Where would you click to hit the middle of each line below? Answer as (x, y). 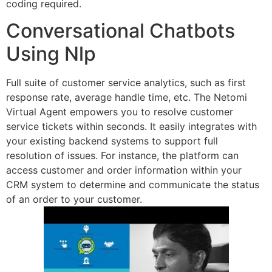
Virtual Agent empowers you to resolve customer (120, 111)
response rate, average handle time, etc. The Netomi (127, 97)
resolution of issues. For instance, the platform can (122, 155)
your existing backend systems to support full (112, 141)
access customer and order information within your (124, 170)
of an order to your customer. (74, 199)
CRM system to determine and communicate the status (133, 184)
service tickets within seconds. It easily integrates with (131, 126)
